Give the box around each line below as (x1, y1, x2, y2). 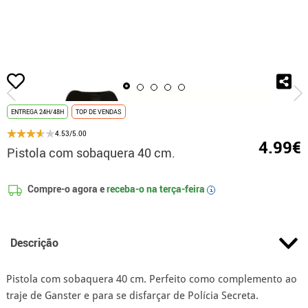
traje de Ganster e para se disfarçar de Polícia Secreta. (5, 289, 258, 302)
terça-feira (159, 182, 206, 195)
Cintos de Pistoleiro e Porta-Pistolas (101, 67, 225, 77)
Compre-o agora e (25, 182, 107, 195)
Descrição (10, 235, 58, 250)
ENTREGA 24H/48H (11, 107, 64, 116)
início (10, 67, 28, 77)
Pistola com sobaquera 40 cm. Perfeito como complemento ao (5, 273, 297, 285)
